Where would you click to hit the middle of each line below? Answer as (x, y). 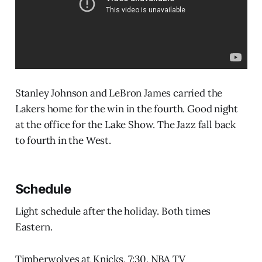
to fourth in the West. (63, 141)
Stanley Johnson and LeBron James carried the (119, 93)
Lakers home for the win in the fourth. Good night (126, 109)
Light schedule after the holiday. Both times (113, 211)
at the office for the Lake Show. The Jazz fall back (125, 125)
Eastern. (34, 227)
